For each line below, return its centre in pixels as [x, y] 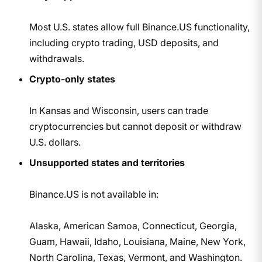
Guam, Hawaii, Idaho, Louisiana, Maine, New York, [137, 241]
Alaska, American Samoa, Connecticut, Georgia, [133, 225]
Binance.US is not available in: [94, 194]
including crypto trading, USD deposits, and [124, 42]
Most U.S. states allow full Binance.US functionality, [139, 27]
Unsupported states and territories [107, 162]
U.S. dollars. [55, 142]
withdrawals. [56, 58]
